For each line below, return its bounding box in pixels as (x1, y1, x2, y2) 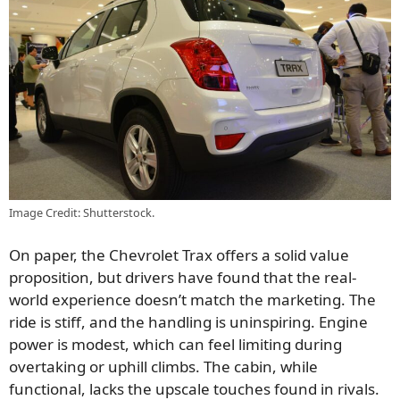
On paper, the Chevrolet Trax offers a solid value (9, 245, 349, 266)
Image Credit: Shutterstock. (9, 204, 154, 221)
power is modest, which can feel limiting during (9, 334, 342, 355)
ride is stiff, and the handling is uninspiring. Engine (9, 312, 368, 333)
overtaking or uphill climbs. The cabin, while (9, 356, 318, 378)
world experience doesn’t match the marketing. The (9, 289, 376, 311)
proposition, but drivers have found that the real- (9, 267, 356, 288)
